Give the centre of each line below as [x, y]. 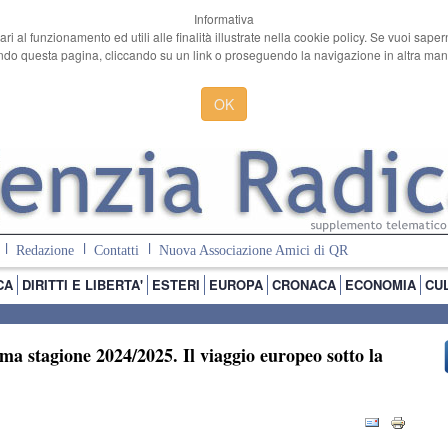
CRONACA [304, 284]
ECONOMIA [380, 284]
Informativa [224, 18]
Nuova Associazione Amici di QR [253, 251]
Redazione [44, 251]
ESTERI [176, 284]
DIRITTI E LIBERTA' [82, 284]
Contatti [116, 251]
